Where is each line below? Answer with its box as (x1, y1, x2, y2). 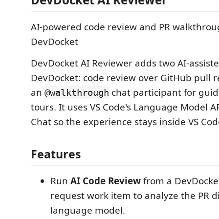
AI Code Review (70, 174, 141, 187)
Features (31, 146, 81, 162)
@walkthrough (44, 87, 109, 98)
